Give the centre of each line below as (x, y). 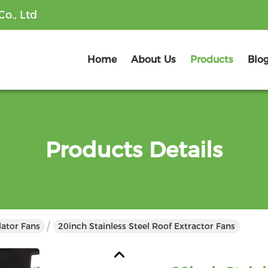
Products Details (134, 150)
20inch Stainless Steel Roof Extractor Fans (147, 226)
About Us (153, 60)
